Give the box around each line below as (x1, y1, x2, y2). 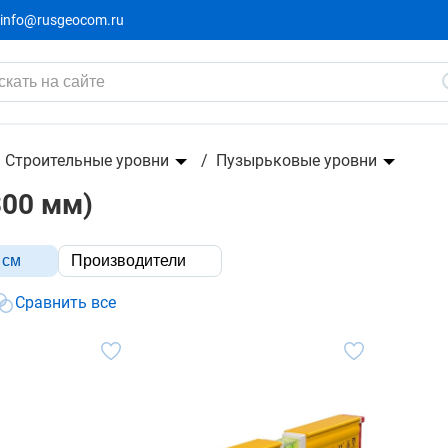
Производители (71, 252, 186, 269)
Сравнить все (15, 293, 116, 312)
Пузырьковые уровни (216, 151, 377, 170)
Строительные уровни (5, 151, 169, 170)
